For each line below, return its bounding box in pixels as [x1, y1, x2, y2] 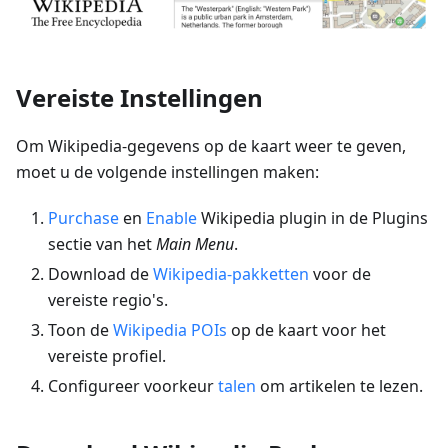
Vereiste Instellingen [16, 81, 263, 115]
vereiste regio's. [48, 289, 168, 312]
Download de [48, 263, 153, 286]
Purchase [48, 207, 119, 230]
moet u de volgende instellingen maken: [16, 161, 319, 184]
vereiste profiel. [48, 345, 166, 368]
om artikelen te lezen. [256, 375, 423, 398]
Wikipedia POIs [113, 319, 227, 342]
